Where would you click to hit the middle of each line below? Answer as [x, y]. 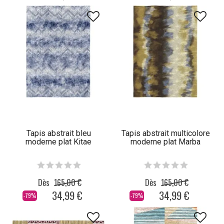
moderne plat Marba [165, 142]
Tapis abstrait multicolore [165, 133]
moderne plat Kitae [58, 142]
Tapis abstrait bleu [58, 133]
